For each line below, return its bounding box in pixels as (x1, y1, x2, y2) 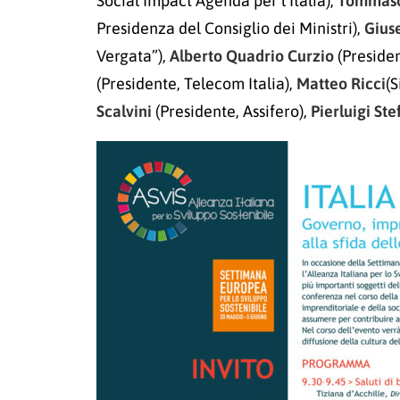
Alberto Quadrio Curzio (170, 46, 334, 65)
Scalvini (96, 102, 152, 121)
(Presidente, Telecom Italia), (96, 74, 296, 93)
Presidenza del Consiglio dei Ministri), (96, 19, 364, 37)
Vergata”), (96, 46, 170, 65)
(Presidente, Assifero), (152, 102, 311, 121)
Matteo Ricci (296, 74, 386, 93)
